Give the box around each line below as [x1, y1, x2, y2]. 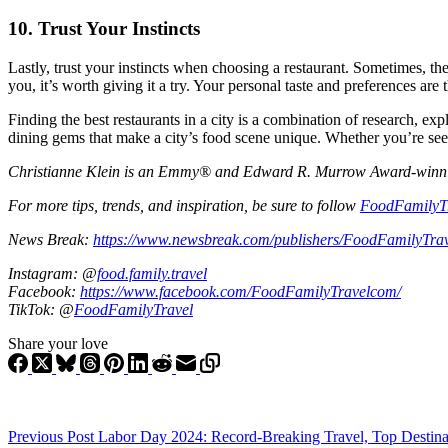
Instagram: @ [8, 265, 97, 283]
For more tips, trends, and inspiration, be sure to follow [8, 197, 360, 215]
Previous [8, 428, 67, 446]
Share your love [8, 335, 108, 353]
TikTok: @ [8, 301, 74, 319]
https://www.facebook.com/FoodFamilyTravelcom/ [80, 283, 401, 301]
